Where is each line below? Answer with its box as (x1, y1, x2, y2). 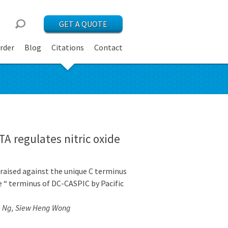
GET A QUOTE (59, 19, 107, 29)
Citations (51, 42, 84, 52)
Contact (94, 42, 123, 52)
